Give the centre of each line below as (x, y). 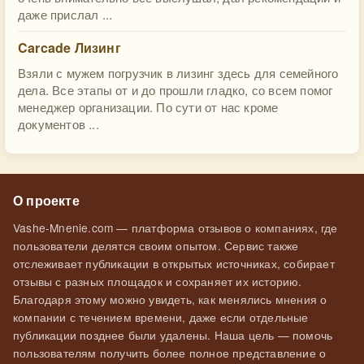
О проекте (46, 200)
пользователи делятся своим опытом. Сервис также (156, 245)
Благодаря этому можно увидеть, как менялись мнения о (170, 299)
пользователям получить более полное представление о (170, 353)
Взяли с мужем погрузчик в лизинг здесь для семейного (178, 73)
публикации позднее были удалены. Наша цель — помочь (173, 335)
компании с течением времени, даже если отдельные (161, 317)
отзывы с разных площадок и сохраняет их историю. (158, 281)
